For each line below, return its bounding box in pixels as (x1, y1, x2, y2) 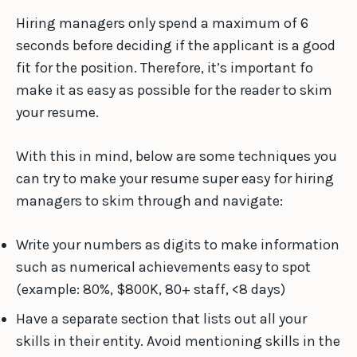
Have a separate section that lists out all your (16, 310, 307, 328)
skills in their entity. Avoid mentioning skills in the (16, 332, 340, 351)
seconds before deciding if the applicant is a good (16, 37, 335, 55)
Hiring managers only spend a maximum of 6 (16, 14, 308, 33)
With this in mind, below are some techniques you (16, 147, 337, 166)
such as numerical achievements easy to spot (16, 258, 311, 277)
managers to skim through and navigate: (16, 192, 286, 210)
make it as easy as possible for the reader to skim (16, 81, 332, 100)
